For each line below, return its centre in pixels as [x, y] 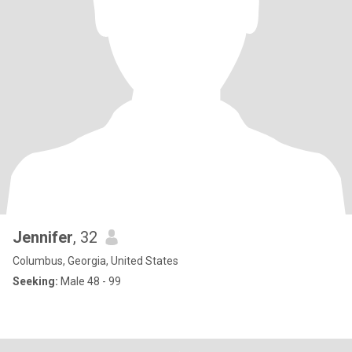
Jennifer [43, 237]
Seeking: [35, 281]
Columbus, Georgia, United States [95, 261]
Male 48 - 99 [90, 281]
